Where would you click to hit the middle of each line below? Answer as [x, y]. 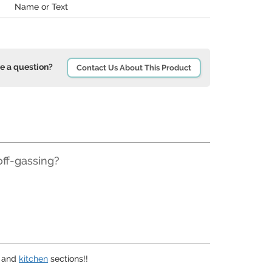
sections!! [68, 259]
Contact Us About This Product [134, 68]
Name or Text [41, 7]
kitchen [33, 259]
